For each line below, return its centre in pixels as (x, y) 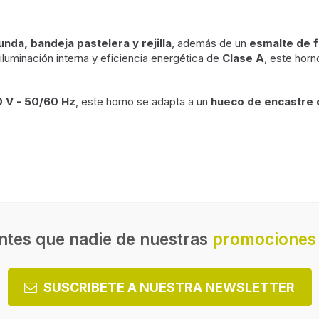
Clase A (243, 58)
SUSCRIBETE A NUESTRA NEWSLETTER (169, 287)
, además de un (210, 43)
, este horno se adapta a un (143, 101)
